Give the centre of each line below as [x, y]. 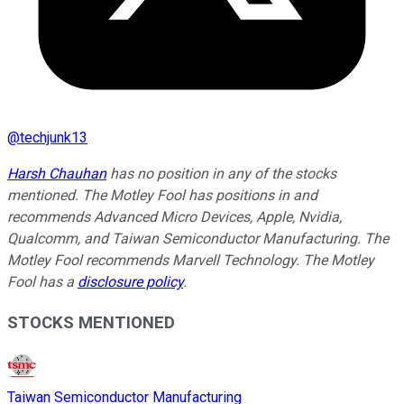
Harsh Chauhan [57, 173]
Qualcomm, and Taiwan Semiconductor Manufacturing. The [198, 238]
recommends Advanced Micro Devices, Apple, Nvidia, [174, 216]
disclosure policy [130, 281]
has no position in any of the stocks [221, 173]
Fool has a [42, 281]
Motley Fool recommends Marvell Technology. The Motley [191, 260]
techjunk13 [54, 137]
